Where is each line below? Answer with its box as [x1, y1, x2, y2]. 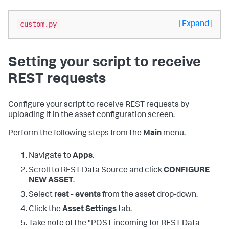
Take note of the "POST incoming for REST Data [29, 219, 200, 228]
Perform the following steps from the [8, 129, 143, 138]
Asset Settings [62, 205, 117, 214]
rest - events [54, 191, 101, 199]
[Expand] [179, 20, 212, 29]
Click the [29, 205, 62, 214]
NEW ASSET [29, 176, 73, 185]
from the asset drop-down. [101, 191, 198, 199]
